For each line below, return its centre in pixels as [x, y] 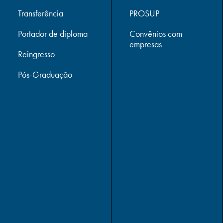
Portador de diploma [53, 34]
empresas [145, 44]
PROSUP [144, 13]
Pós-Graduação [45, 75]
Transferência [41, 13]
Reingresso [37, 54]
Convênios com [156, 34]
